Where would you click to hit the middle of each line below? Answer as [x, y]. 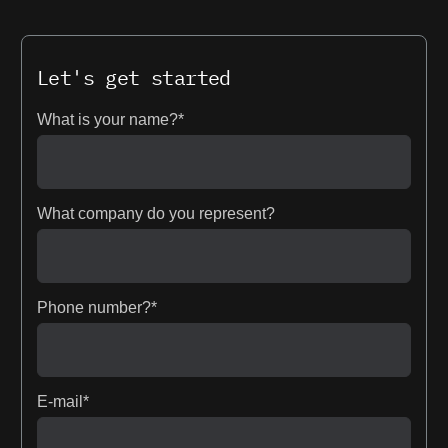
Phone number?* [97, 307]
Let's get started [134, 77]
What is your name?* [110, 119]
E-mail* [63, 401]
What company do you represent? [156, 213]
